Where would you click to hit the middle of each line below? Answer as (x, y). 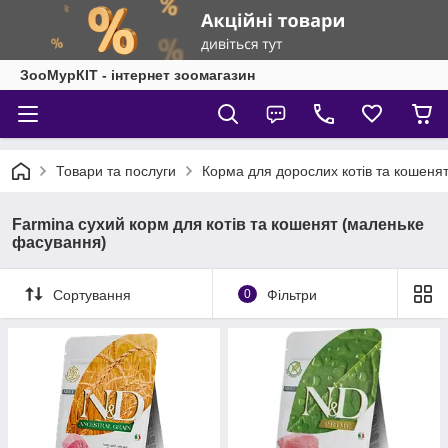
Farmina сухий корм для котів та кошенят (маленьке (218, 224)
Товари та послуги (116, 171)
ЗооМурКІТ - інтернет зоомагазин (137, 75)
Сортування (92, 294)
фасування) (59, 242)
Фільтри (291, 294)
